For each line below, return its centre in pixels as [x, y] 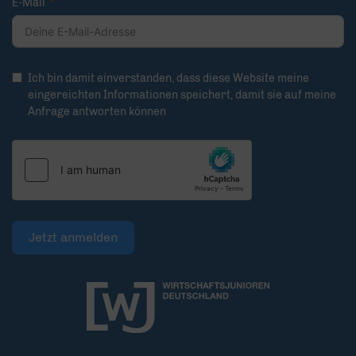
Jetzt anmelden [73, 238]
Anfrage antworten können [97, 112]
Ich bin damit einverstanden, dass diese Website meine [168, 79]
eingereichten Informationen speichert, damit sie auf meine [182, 95]
